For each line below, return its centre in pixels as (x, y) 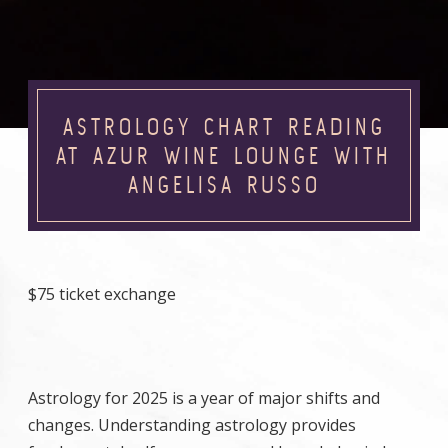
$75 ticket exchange (102, 294)
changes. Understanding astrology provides (192, 425)
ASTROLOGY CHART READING (224, 126)
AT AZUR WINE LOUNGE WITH (224, 155)
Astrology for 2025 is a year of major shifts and (204, 398)
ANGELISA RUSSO (224, 184)
